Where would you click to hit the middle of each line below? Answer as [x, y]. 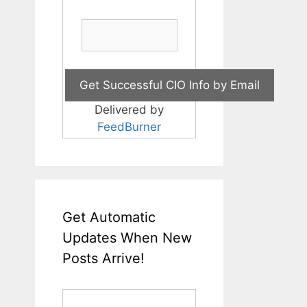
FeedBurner [129, 126]
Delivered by [129, 109]
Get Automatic [109, 217]
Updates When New [127, 237]
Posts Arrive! [103, 258]
